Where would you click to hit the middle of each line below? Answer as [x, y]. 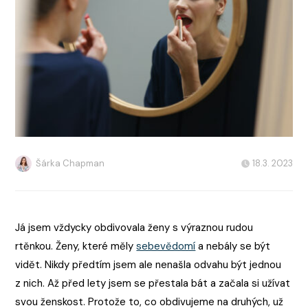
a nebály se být [233, 246]
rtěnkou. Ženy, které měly [76, 246]
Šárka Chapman [70, 164]
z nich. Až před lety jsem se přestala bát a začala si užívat [153, 284]
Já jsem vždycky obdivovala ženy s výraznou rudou [134, 228]
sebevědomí [166, 246]
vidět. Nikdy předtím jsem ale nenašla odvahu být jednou [148, 265]
